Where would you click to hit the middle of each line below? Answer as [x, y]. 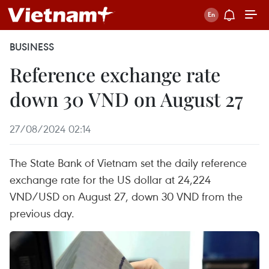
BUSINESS [32, 47]
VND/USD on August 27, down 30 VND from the [126, 196]
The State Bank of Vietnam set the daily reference [128, 162]
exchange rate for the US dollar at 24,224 [110, 179]
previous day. [42, 213]
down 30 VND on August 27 [126, 99]
